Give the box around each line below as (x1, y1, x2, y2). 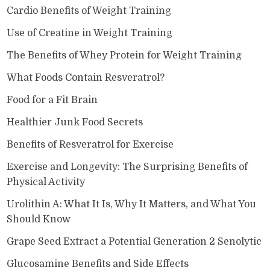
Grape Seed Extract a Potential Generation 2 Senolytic (7, 236, 262, 247)
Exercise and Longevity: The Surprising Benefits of (7, 161, 248, 172)
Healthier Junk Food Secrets (7, 116, 143, 128)
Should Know (7, 213, 71, 225)
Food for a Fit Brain (7, 94, 98, 105)
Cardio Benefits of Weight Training (7, 5, 172, 16)
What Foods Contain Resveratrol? (7, 72, 165, 83)
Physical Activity (7, 176, 86, 187)
